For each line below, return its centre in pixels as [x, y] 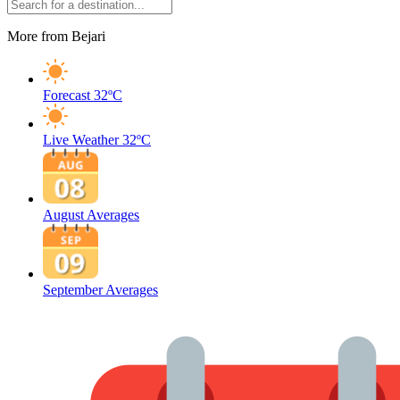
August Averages [91, 215]
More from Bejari [56, 36]
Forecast [67, 95]
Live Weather [81, 140]
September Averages [100, 290]
